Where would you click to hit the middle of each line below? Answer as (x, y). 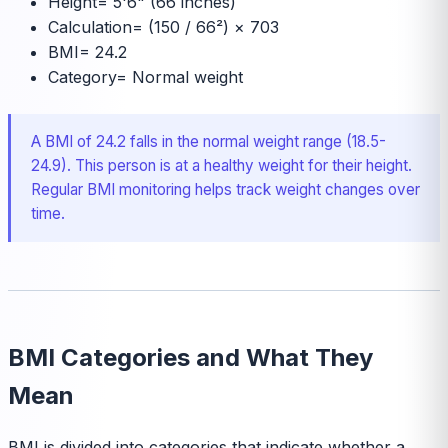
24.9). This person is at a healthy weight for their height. (221, 166)
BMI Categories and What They (190, 358)
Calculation (90, 27)
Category (82, 77)
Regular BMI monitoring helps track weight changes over (225, 190)
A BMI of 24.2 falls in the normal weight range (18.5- (208, 142)
